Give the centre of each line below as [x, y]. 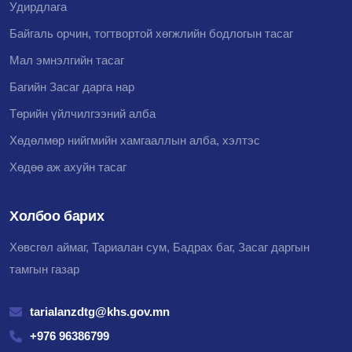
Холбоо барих [57, 216]
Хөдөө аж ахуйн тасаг [68, 167]
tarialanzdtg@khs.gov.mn [100, 311]
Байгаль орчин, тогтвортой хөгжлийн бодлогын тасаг [151, 33]
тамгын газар [44, 269]
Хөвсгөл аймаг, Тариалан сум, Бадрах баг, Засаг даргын [159, 247]
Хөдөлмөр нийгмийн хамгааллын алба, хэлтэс [135, 140]
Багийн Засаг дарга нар [72, 86]
